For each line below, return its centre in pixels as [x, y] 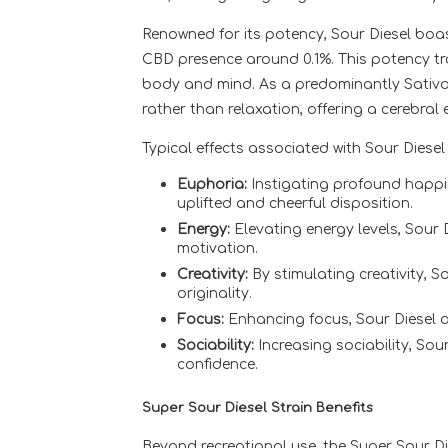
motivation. [217, 248]
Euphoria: [212, 184]
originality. [214, 293]
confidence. [217, 364]
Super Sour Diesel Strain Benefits [257, 408]
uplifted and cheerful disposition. [295, 203]
